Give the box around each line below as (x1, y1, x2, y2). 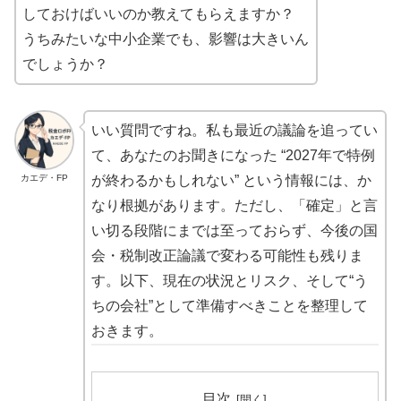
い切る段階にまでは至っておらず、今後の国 (90, 223, 378, 239)
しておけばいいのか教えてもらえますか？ (22, 5, 294, 21)
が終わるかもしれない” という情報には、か (90, 173, 371, 189)
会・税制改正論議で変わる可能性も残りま (90, 248, 363, 264)
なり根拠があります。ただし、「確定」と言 (90, 198, 378, 214)
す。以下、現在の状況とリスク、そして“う (90, 273, 368, 289)
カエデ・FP (20, 172, 68, 183)
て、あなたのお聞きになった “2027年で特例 (90, 148, 375, 164)
